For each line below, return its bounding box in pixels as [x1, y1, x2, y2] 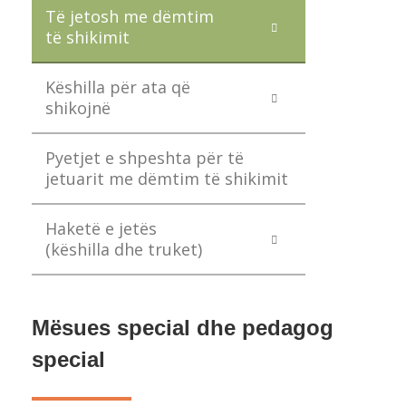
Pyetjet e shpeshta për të [45, 147, 244, 169]
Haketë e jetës [45, 217, 157, 239]
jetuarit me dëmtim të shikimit [45, 168, 288, 189]
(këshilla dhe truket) [45, 238, 202, 260]
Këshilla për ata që [45, 76, 190, 98]
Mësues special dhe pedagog [32, 315, 333, 340]
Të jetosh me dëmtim [45, 5, 214, 27]
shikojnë [45, 97, 111, 119]
